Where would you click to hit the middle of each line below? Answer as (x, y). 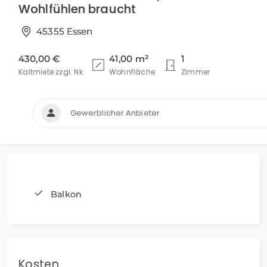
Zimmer (196, 72)
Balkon (66, 194)
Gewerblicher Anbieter (115, 113)
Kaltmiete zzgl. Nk (51, 72)
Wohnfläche (132, 72)
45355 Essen (65, 31)
